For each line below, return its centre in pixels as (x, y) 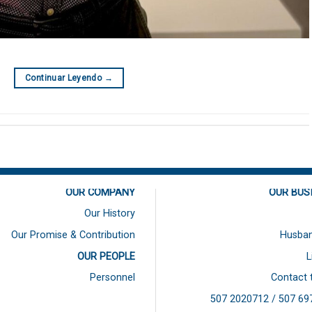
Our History (110, 214)
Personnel (112, 278)
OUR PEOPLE (106, 256)
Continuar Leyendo (65, 78)
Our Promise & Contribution (73, 235)
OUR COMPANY (100, 192)
